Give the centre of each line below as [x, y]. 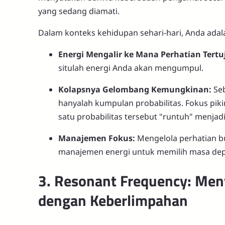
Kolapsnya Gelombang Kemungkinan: [135, 89]
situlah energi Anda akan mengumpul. [131, 68]
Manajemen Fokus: [97, 138]
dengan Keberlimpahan [113, 201]
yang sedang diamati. [79, 11]
